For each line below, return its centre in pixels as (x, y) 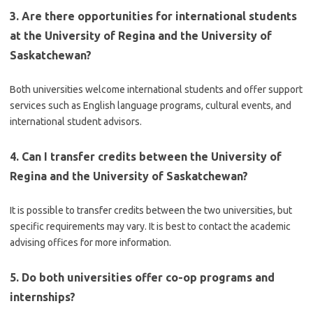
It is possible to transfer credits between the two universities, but (151, 210)
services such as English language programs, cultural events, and (151, 105)
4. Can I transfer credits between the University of (146, 156)
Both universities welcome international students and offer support (156, 89)
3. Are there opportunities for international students (153, 16)
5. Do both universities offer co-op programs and (142, 277)
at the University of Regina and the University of (141, 36)
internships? (43, 297)
